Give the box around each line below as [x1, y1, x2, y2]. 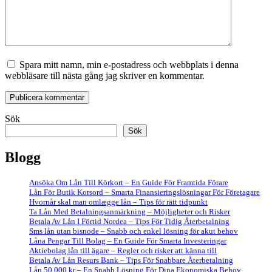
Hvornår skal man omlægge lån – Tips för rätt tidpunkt [29, 197, 208, 206]
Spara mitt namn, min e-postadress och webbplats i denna [19, 59, 239, 70]
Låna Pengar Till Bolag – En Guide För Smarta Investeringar [29, 236, 226, 245]
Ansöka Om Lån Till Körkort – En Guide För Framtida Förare [29, 177, 228, 187]
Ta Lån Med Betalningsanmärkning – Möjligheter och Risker [29, 206, 230, 216]
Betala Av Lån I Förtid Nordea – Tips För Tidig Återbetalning [29, 216, 229, 226]
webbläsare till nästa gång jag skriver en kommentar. [5, 70, 205, 81]
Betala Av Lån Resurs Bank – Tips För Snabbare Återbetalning [29, 255, 233, 265]
